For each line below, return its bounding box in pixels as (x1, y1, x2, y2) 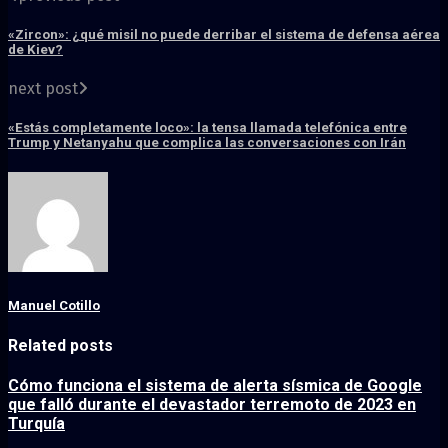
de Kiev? (8, 41, 63, 57)
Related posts (8, 335, 113, 355)
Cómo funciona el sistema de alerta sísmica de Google (8, 375, 422, 395)
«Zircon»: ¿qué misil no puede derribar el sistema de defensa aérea (8, 26, 440, 42)
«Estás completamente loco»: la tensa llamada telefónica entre (8, 120, 407, 136)
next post (8, 78, 78, 98)
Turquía (8, 413, 65, 433)
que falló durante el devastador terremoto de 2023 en (8, 394, 416, 414)
